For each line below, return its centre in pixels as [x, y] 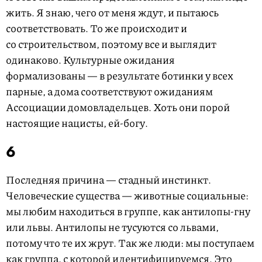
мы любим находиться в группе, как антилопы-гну [128, 211]
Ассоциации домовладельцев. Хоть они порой [118, 107]
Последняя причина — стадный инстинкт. [108, 180]
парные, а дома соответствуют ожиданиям [109, 92]
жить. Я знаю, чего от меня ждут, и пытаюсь [112, 13]
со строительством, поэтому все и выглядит [111, 44]
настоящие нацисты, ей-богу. [77, 123]
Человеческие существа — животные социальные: [127, 196]
